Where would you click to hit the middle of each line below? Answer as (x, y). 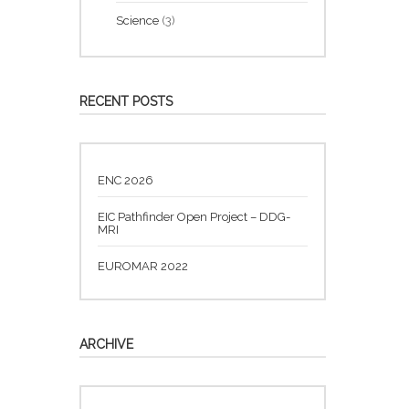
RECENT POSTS (126, 101)
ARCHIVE (106, 344)
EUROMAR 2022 (143, 266)
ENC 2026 (126, 180)
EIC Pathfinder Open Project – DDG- (194, 216)
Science (139, 20)
